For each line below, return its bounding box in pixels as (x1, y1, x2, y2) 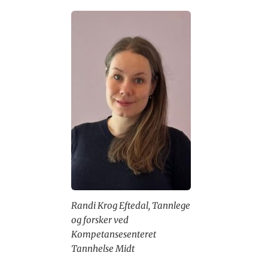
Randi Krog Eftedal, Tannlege (71, 199, 190, 211)
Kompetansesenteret (71, 228, 156, 240)
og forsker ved (71, 214, 129, 226)
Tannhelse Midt (71, 242, 135, 254)
